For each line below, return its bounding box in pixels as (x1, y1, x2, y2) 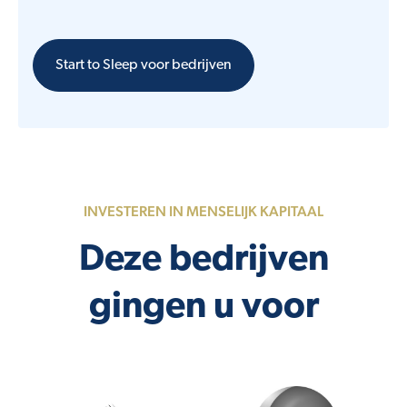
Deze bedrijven (78, 243, 329, 280)
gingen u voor (88, 290, 319, 327)
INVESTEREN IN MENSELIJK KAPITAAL (84, 203, 323, 221)
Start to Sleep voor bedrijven (55, 58, 232, 74)
